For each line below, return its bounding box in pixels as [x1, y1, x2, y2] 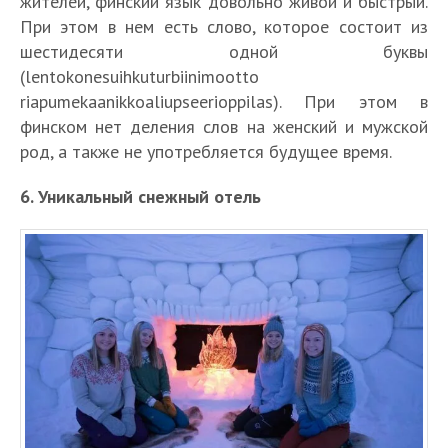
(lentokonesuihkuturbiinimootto [20, 65, 259, 89]
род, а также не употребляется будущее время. [20, 140, 392, 164]
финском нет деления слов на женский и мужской [20, 115, 428, 139]
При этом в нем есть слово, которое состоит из [20, 15, 428, 39]
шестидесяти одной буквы [20, 40, 428, 64]
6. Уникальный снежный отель [20, 185, 261, 209]
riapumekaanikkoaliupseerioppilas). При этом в [20, 90, 428, 114]
